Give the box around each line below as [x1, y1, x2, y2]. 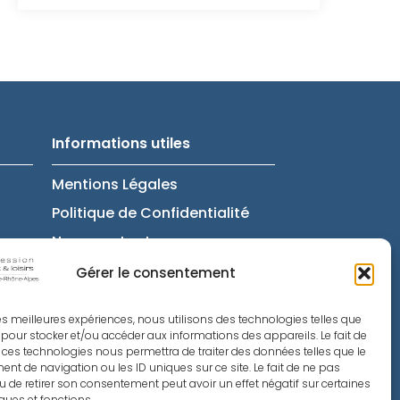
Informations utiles [51, 132, 190, 154]
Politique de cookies [51, 259, 197, 280]
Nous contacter [51, 230, 165, 252]
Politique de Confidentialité [51, 202, 249, 223]
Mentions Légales [51, 173, 178, 195]
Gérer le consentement [76, 262, 237, 282]
